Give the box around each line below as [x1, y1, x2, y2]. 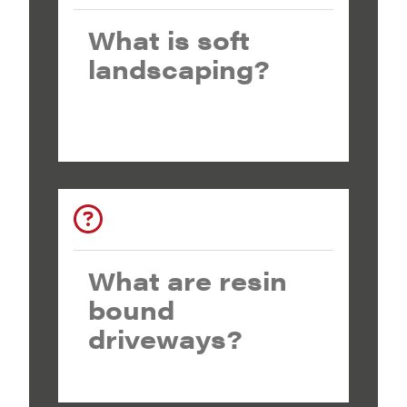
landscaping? [88, 50, 270, 86]
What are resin [88, 262, 287, 298]
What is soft [88, 21, 250, 57]
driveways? [88, 320, 243, 356]
